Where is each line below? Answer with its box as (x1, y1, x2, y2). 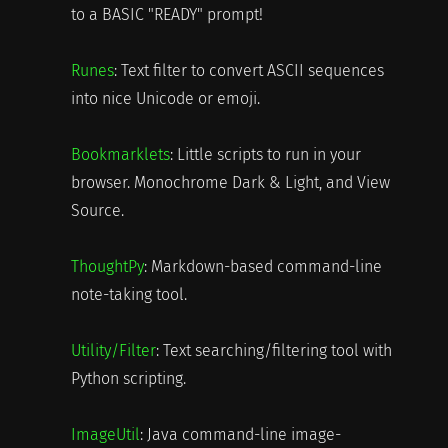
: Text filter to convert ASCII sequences (113, 61, 384, 81)
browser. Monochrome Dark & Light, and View (70, 173, 390, 193)
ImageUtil (70, 425, 140, 445)
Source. (70, 201, 124, 221)
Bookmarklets (70, 145, 170, 165)
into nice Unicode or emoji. (70, 89, 260, 109)
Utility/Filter (70, 341, 156, 361)
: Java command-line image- (139, 425, 341, 445)
